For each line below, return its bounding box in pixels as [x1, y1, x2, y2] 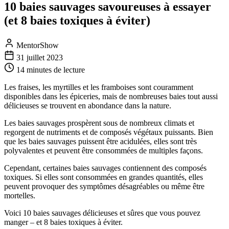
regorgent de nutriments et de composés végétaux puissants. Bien [4, 127, 213, 136]
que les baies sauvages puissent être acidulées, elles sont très [4, 136, 197, 146]
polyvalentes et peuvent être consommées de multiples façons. [4, 146, 203, 155]
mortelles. [4, 191, 35, 200]
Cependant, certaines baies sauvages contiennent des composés [4, 163, 207, 172]
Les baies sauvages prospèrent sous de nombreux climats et [4, 118, 194, 127]
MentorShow [14, 40, 59, 50]
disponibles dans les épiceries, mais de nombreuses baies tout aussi [4, 91, 218, 101]
